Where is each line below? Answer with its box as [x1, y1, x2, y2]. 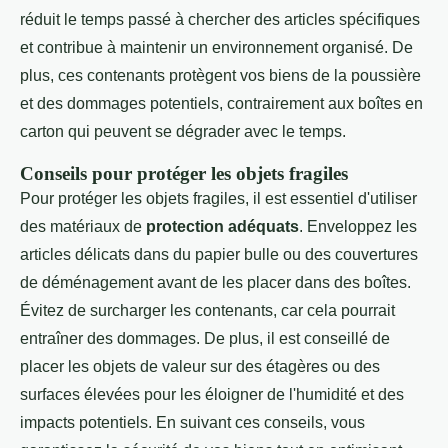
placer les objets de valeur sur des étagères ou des [20, 357, 380, 375]
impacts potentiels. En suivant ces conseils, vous [20, 413, 365, 431]
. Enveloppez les [299, 217, 417, 235]
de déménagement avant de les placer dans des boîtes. [20, 273, 411, 291]
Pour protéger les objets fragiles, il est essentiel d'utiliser [20, 189, 417, 207]
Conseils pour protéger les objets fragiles [20, 162, 348, 184]
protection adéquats [146, 217, 299, 235]
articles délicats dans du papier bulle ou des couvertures [20, 245, 418, 263]
